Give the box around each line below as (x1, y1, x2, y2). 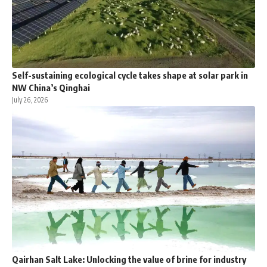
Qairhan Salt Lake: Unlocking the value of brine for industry (12, 254, 246, 265)
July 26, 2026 (12, 95, 48, 105)
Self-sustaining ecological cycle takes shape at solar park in (12, 70, 248, 81)
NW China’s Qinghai (12, 82, 90, 94)
